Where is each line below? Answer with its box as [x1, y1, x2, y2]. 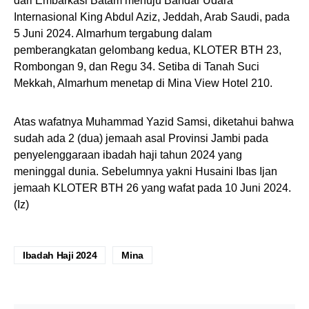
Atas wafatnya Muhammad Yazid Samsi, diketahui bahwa [14, 116, 294, 128]
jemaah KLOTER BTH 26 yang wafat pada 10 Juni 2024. [14, 182, 291, 194]
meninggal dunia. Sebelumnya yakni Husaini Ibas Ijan [14, 166, 277, 177]
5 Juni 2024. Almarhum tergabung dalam [14, 28, 212, 39]
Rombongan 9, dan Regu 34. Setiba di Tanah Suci [14, 61, 259, 72]
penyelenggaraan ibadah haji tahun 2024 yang [14, 149, 242, 161]
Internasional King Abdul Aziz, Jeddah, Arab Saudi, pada [14, 11, 290, 23]
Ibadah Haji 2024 [23, 250, 97, 261]
